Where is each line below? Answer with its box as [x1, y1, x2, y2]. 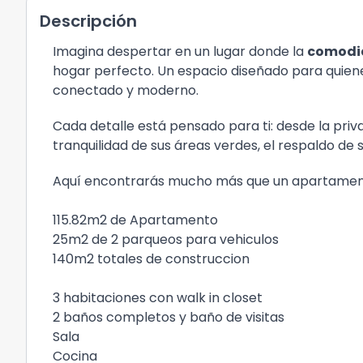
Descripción [40, 10, 137, 32]
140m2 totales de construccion [53, 250, 253, 268]
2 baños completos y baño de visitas [53, 308, 288, 327]
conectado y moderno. [53, 81, 199, 100]
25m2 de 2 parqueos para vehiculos [53, 230, 282, 249]
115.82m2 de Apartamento [53, 211, 221, 229]
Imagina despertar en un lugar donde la [53, 42, 307, 61]
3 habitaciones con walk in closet [53, 288, 263, 307]
